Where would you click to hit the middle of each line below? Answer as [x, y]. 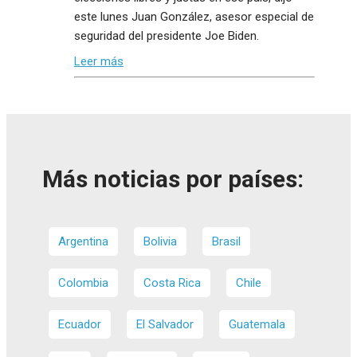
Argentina [83, 242]
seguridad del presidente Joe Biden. [167, 36]
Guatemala [257, 325]
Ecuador [80, 325]
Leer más [99, 61]
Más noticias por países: [173, 179]
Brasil [226, 242]
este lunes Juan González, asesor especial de [194, 17]
